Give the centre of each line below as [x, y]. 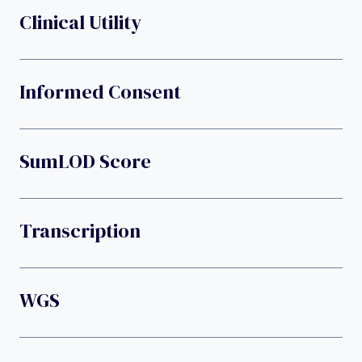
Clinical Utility [80, 23]
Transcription [80, 231]
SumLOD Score [85, 162]
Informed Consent [100, 92]
